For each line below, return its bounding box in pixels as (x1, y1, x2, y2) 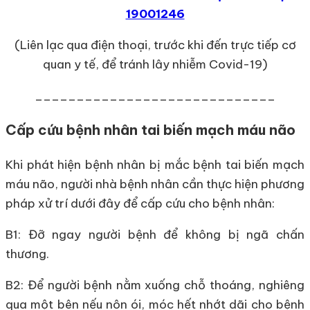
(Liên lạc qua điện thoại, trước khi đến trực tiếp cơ (14, 37, 296, 53)
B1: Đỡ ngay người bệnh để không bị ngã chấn (6, 227, 304, 243)
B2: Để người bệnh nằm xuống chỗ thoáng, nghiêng (6, 277, 304, 293)
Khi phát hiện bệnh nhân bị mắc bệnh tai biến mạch (6, 157, 304, 173)
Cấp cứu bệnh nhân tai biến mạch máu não (6, 121, 295, 139)
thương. (6, 246, 49, 262)
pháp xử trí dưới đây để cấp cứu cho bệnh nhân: (6, 196, 275, 212)
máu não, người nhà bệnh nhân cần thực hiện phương (6, 176, 304, 192)
